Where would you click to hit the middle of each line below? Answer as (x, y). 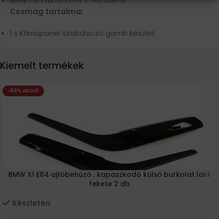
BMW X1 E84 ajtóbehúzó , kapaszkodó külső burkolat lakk (109, 174)
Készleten (31, 203)
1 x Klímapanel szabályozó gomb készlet (83, 33)
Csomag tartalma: (46, 11)
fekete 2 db (109, 184)
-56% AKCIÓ (23, 90)
